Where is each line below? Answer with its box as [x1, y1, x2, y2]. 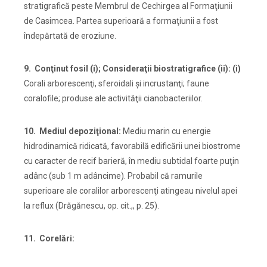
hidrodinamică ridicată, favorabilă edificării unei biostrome [24, 141, 241, 151]
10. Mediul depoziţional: [24, 126, 121, 136]
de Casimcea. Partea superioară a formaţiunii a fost [24, 16, 218, 26]
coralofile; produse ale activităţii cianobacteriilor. [24, 94, 203, 104]
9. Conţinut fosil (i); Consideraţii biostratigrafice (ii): [24, 64, 231, 74]
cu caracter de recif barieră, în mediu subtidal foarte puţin [24, 156, 239, 166]
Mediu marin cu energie [121, 126, 211, 136]
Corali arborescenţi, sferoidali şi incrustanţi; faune [24, 79, 209, 89]
